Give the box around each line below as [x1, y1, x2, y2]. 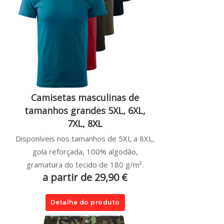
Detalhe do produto [50, 198, 120, 206]
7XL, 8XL [67, 117, 102, 130]
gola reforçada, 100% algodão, [32, 146, 138, 157]
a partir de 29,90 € [42, 170, 127, 184]
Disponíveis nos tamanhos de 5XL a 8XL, [15, 133, 154, 144]
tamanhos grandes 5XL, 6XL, [24, 104, 145, 117]
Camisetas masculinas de [31, 91, 139, 104]
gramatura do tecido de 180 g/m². [26, 159, 143, 170]
